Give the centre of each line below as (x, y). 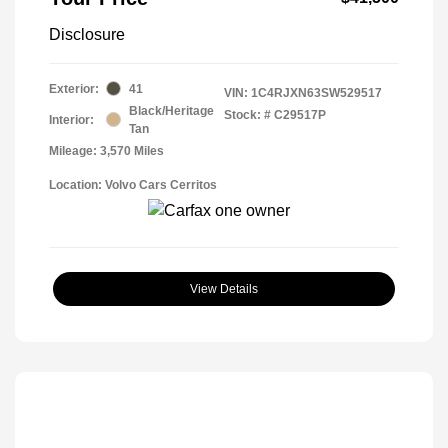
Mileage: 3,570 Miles (106, 150)
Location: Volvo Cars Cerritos (133, 184)
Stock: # (247, 114)
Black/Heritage (171, 110)
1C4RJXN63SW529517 (316, 92)
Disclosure (87, 34)
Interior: (71, 119)
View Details (224, 288)
